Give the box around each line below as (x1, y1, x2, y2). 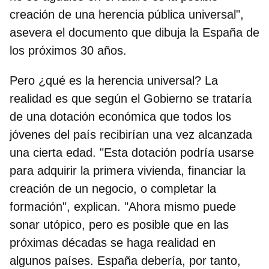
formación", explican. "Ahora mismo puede (10, 199, 236, 213)
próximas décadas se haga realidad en (10, 235, 216, 249)
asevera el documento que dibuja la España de (10, 25, 259, 39)
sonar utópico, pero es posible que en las (10, 217, 229, 231)
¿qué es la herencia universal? (38, 73, 201, 87)
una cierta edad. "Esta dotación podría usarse (10, 145, 254, 159)
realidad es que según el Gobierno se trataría (10, 91, 252, 105)
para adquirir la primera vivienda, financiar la (10, 163, 246, 177)
